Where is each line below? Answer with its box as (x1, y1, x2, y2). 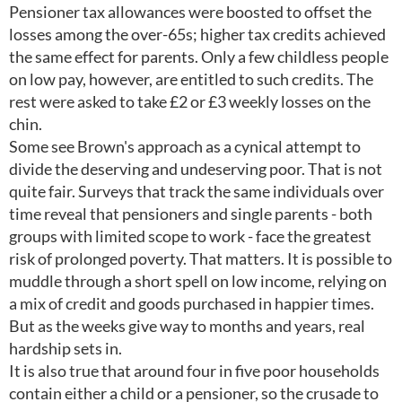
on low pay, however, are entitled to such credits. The (9, 69, 373, 89)
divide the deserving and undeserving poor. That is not (9, 159, 382, 179)
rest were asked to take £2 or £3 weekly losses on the (9, 92, 371, 111)
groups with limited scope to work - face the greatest (9, 226, 371, 246)
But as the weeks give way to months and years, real (9, 316, 365, 336)
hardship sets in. (9, 338, 122, 358)
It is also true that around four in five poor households (9, 361, 380, 380)
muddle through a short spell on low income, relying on (9, 271, 387, 291)
